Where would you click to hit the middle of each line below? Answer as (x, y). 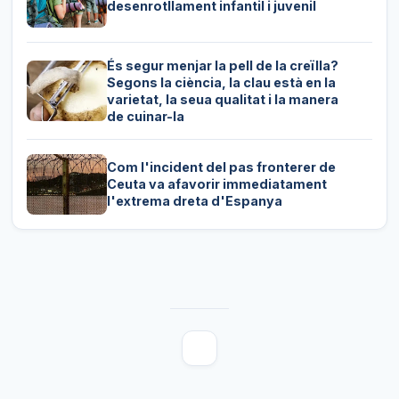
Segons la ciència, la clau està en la (221, 82)
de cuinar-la (145, 116)
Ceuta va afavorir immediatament (216, 184)
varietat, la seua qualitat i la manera (222, 99)
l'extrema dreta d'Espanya (194, 201)
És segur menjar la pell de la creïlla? (222, 65)
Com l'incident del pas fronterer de (221, 167)
